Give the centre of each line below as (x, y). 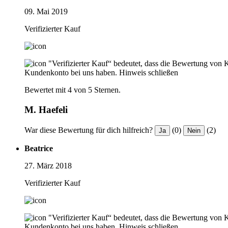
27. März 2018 (48, 165)
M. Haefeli (46, 110)
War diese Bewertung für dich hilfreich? (89, 130)
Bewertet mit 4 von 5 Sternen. (73, 90)
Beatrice (39, 148)
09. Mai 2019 (46, 12)
